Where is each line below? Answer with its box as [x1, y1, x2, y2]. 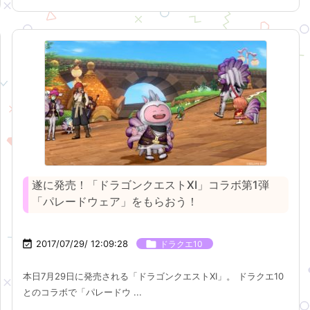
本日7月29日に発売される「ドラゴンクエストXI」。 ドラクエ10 [23, 271, 284, 282]
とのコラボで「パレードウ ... [23, 286, 143, 298]
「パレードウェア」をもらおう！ [32, 194, 199, 208]
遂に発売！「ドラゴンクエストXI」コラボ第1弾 [32, 178, 270, 192]
